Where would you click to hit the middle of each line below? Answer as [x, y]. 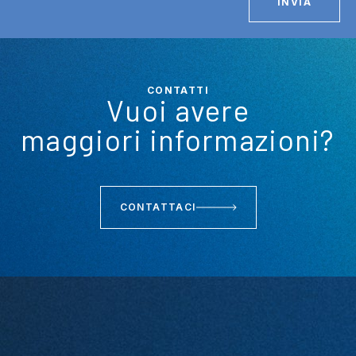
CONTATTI [178, 91]
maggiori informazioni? [178, 139]
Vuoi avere [178, 110]
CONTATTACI [158, 207]
